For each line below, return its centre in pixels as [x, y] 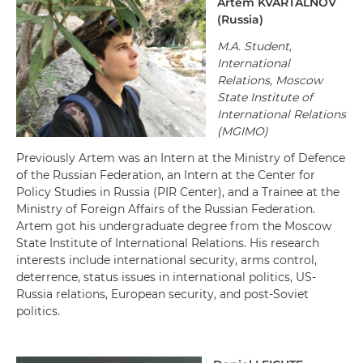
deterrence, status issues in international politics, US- [166, 277]
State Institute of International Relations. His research [168, 243]
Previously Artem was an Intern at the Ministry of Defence [181, 158]
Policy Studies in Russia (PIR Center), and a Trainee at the [178, 192]
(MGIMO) [243, 131]
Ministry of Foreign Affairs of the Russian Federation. [166, 209]
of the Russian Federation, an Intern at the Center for [166, 175]
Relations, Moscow [270, 80]
